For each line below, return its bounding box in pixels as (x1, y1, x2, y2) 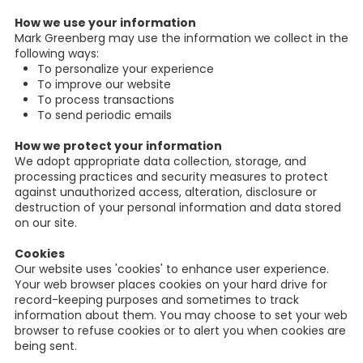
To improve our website (37, 76, 171, 93)
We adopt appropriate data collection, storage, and (15, 153, 306, 170)
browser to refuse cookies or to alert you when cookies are (15, 322, 346, 340)
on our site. (15, 215, 77, 232)
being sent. (15, 338, 77, 355)
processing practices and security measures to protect (15, 169, 328, 186)
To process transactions (37, 92, 174, 109)
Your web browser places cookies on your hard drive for (15, 276, 327, 293)
